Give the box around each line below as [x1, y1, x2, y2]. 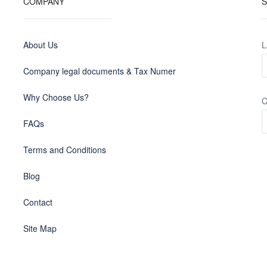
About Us [23, 39, 58, 51]
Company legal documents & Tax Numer [23, 65, 176, 77]
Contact [23, 196, 52, 208]
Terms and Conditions [23, 144, 106, 156]
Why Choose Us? [23, 91, 89, 103]
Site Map [23, 222, 57, 234]
